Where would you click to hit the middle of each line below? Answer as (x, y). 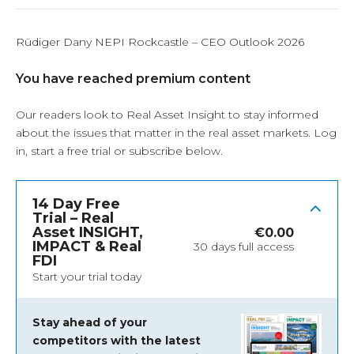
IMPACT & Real (87, 247)
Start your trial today (87, 277)
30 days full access (244, 247)
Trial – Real (73, 218)
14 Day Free (76, 204)
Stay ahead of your (90, 323)
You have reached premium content (133, 79)
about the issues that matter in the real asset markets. (165, 133)
